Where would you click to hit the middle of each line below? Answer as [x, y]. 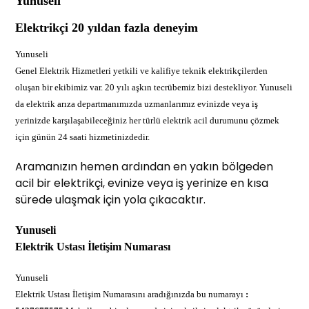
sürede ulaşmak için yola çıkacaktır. [111, 199]
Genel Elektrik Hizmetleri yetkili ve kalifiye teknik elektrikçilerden [142, 70]
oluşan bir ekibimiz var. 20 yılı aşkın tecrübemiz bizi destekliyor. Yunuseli [154, 87]
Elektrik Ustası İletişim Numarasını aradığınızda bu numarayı [131, 294]
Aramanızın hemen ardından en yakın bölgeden [144, 166]
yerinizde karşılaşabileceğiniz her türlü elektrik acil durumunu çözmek [148, 120]
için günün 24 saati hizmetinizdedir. [83, 137]
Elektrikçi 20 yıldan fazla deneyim [107, 27]
